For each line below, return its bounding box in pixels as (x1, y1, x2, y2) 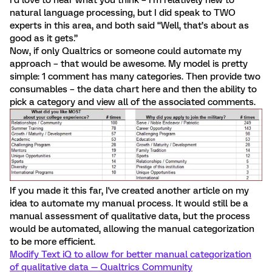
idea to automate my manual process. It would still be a (10, 198, 248, 209)
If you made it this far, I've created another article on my (10, 185, 249, 197)
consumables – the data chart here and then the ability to (10, 84, 257, 95)
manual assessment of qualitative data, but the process (10, 211, 250, 222)
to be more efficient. (10, 236, 95, 248)
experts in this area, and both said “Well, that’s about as (10, 20, 249, 32)
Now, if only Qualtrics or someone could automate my (10, 46, 242, 57)
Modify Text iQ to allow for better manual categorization (10, 249, 251, 260)
